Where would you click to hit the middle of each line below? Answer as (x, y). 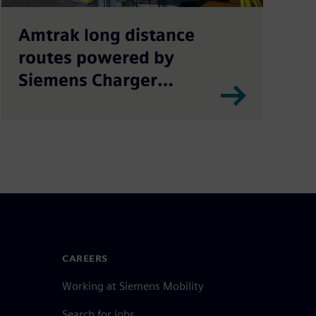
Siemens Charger (87, 80)
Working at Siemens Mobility (133, 286)
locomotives (68, 102)
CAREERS (85, 258)
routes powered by (96, 57)
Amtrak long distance (106, 35)
